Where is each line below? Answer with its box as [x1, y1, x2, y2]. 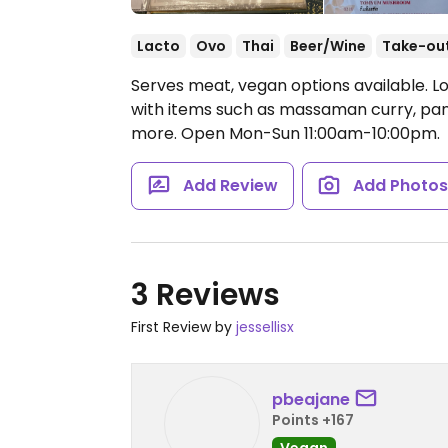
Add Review [182, 174, 278, 197]
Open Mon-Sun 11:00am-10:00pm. [181, 122, 440, 145]
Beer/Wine [290, 36, 366, 56]
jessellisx [236, 317, 294, 337]
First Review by [131, 317, 236, 337]
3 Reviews [131, 274, 280, 316]
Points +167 [272, 409, 354, 430]
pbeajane [272, 387, 350, 411]
